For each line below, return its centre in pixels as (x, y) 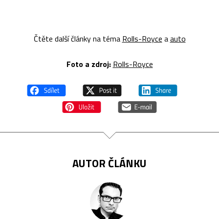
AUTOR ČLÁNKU (109, 164)
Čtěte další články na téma (78, 39)
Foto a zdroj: (88, 64)
